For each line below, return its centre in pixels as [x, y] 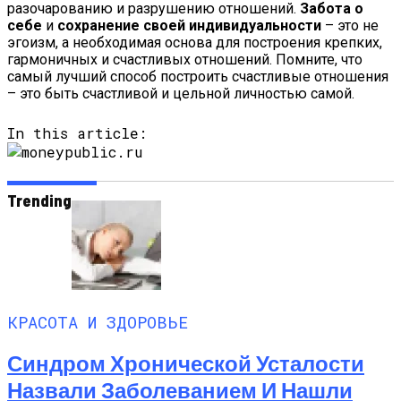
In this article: [77, 133]
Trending [39, 200]
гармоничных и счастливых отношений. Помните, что [185, 60]
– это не [350, 26]
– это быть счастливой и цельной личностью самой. [181, 94]
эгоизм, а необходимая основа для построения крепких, [195, 43]
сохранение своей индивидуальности [189, 26]
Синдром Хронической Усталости [186, 363]
